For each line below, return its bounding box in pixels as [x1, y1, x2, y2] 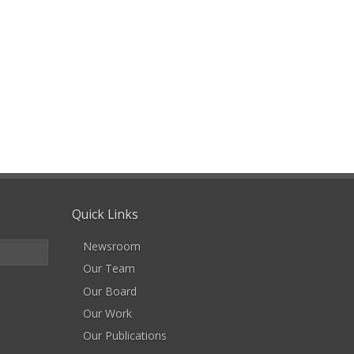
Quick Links [72, 205, 138, 223]
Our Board [83, 283, 137, 299]
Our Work [83, 305, 132, 321]
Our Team [83, 261, 135, 277]
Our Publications [83, 327, 167, 343]
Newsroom [83, 239, 141, 254]
